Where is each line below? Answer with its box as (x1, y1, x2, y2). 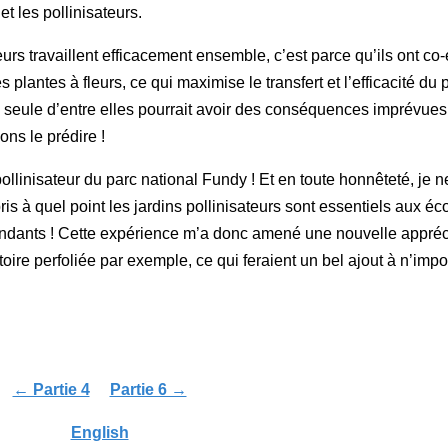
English (70, 424, 129, 442)
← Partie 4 (12, 381, 90, 399)
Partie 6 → (109, 381, 187, 399)
